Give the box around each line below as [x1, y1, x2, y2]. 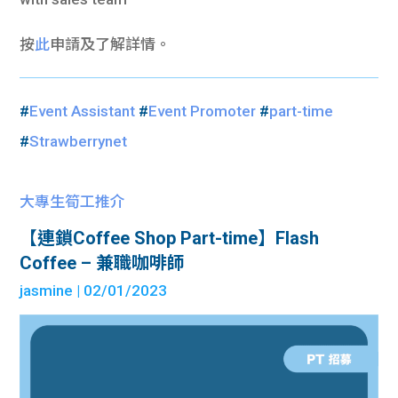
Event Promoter [148, 101, 257, 120]
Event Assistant [29, 101, 136, 120]
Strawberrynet [29, 131, 128, 150]
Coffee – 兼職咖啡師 [20, 251, 186, 274]
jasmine [20, 281, 74, 299]
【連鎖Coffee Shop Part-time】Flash [20, 227, 320, 249]
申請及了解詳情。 [50, 35, 171, 53]
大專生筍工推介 [20, 192, 126, 211]
